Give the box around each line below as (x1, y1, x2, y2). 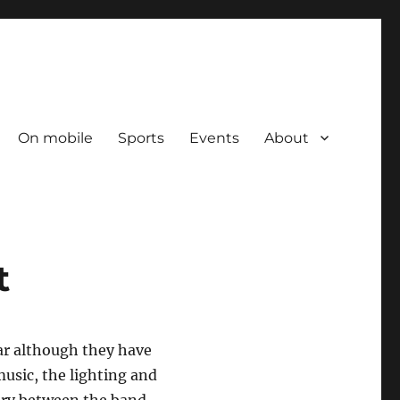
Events (188, 129, 239, 146)
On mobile (17, 129, 93, 146)
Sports (117, 129, 164, 146)
